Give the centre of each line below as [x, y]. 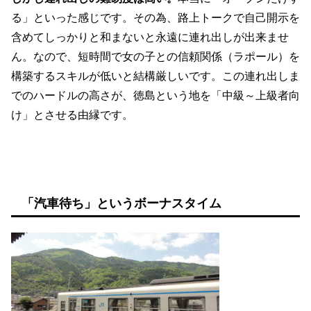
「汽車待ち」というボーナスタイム [121, 203]
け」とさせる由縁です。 [72, 115]
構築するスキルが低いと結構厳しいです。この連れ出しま [155, 76]
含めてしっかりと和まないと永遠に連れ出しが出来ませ [150, 37]
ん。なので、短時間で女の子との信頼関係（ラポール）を [155, 57]
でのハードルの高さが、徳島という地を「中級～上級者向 [155, 96]
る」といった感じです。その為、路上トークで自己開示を [155, 18]
